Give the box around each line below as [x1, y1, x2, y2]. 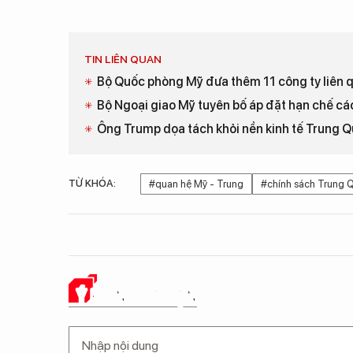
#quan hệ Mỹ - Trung [149, 178, 243, 190]
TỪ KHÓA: [69, 177, 116, 189]
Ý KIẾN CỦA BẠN [76, 284, 197, 307]
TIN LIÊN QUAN [84, 53, 162, 65]
